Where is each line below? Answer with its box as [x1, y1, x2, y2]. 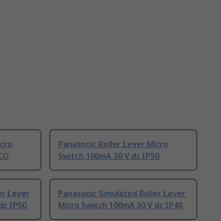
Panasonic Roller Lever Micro [58, 139, 168, 150]
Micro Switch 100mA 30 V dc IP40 [58, 200, 183, 211]
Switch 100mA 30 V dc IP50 [58, 150, 159, 162]
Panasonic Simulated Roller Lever [58, 188, 185, 199]
